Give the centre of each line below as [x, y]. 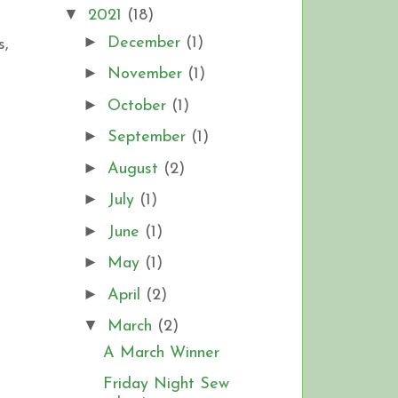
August [135, 169]
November [147, 75]
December [146, 43]
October [139, 106]
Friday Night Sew [166, 384]
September [149, 138]
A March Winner [161, 354]
